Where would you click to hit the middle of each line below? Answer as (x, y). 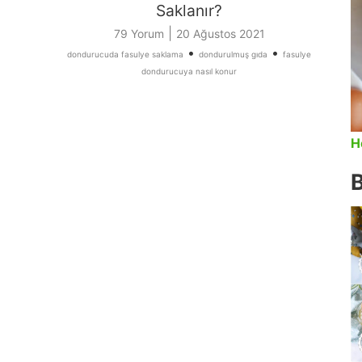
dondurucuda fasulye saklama (125, 55)
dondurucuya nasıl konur (189, 72)
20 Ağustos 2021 (220, 34)
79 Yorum (139, 34)
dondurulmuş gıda (233, 55)
